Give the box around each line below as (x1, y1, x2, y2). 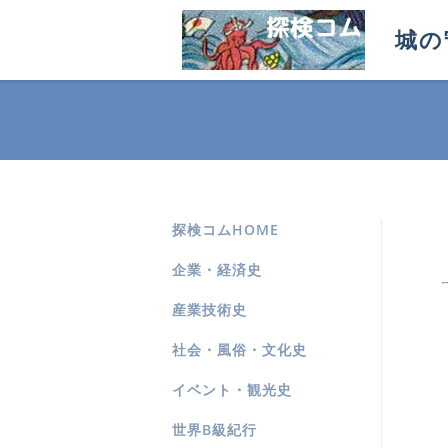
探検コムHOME (172, 220, 279, 239)
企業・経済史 (172, 260, 262, 279)
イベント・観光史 (172, 380, 292, 399)
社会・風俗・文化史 (172, 340, 307, 359)
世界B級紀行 (172, 420, 257, 439)
